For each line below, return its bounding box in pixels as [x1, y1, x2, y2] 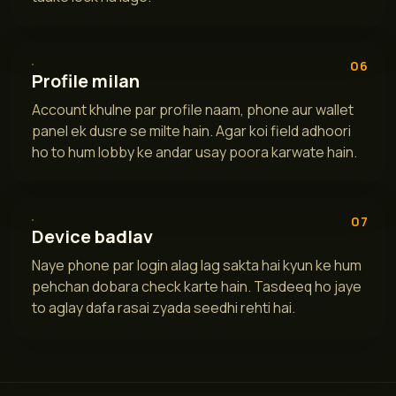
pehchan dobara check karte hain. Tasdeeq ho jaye [32, 277, 362, 297]
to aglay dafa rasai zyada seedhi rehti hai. [32, 298, 295, 318]
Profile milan [32, 69, 140, 94]
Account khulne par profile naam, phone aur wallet [32, 100, 354, 120]
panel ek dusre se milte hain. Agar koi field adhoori [32, 121, 351, 141]
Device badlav [32, 225, 153, 249]
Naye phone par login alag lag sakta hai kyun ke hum [32, 255, 362, 276]
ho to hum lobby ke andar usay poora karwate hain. [32, 142, 357, 163]
